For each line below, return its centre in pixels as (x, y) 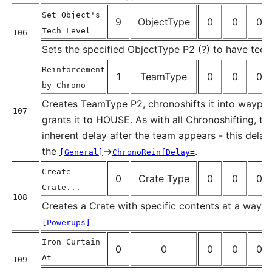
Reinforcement (73, 69)
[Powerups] (66, 222)
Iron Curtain (71, 242)
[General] (81, 152)
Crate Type (164, 178)
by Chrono (64, 85)
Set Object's (71, 15)
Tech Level (66, 30)
